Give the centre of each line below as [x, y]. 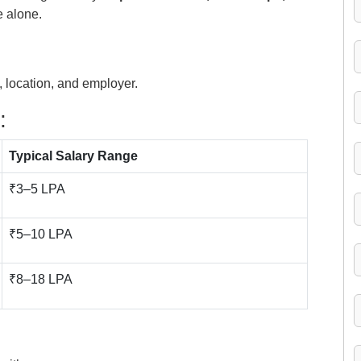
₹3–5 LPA [37, 189]
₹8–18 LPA [41, 279]
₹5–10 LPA [41, 234]
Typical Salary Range [73, 156]
